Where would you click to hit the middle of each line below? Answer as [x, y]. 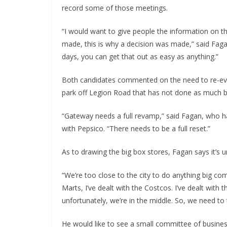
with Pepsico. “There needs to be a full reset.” [136, 129]
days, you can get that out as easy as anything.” [140, 57]
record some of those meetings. [115, 8]
